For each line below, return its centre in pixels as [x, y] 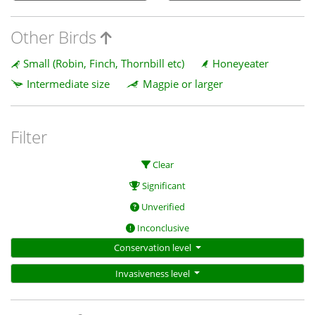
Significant [163, 186]
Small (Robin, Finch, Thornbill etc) [104, 63]
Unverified [162, 207]
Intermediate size [68, 83]
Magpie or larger [182, 83]
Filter [29, 136]
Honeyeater [240, 63]
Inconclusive [162, 228]
